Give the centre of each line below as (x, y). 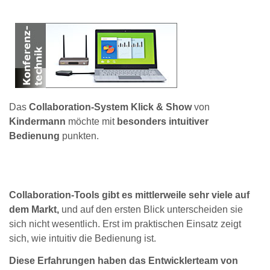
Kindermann (39, 122)
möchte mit (91, 122)
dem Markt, (35, 209)
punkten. (79, 136)
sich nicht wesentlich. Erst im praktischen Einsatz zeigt (125, 224)
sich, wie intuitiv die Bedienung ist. (83, 238)
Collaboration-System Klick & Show (110, 107)
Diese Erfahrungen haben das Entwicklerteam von (124, 260)
